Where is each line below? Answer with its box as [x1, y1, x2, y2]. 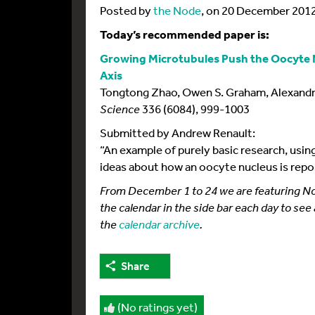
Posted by [100, 3, 153, 18]
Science [100, 101, 140, 116]
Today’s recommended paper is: [100, 27, 269, 41]
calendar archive [119, 217, 200, 231]
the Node [153, 3, 201, 18]
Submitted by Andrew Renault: [100, 125, 255, 140]
